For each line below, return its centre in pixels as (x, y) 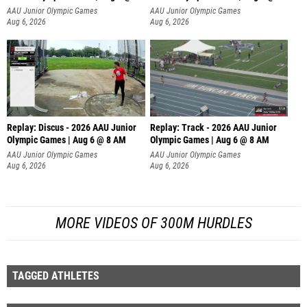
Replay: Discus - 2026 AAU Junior (72, 125)
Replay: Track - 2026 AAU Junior (213, 125)
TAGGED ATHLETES (56, 272)
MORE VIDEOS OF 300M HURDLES (153, 219)
